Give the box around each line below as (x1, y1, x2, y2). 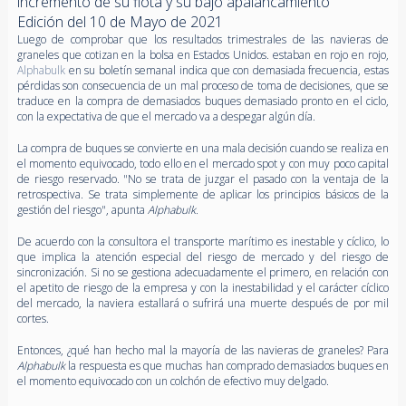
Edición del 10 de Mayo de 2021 (16, 11, 223, 32)
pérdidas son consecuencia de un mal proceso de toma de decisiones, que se (16, 77, 390, 93)
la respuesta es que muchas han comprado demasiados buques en (64, 357, 390, 373)
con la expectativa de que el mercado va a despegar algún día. (16, 108, 315, 124)
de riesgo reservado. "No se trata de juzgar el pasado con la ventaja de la (16, 170, 390, 187)
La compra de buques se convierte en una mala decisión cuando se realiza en (16, 140, 390, 156)
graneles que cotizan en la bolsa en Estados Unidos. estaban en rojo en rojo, (16, 46, 390, 63)
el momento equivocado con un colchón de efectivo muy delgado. (16, 372, 329, 389)
